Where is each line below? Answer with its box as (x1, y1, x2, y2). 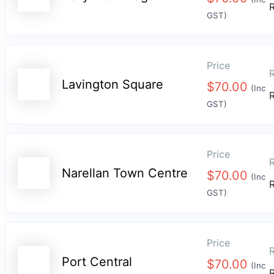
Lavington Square (62, 77, 163, 92)
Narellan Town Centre (62, 166, 188, 181)
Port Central (62, 254, 132, 270)
